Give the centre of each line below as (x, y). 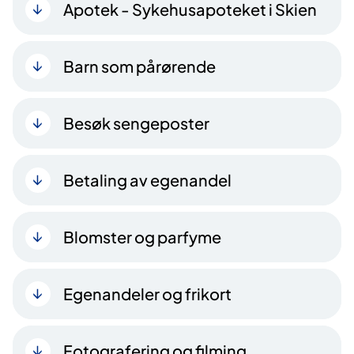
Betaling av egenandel (147, 179)
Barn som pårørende (139, 66)
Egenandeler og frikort (147, 293)
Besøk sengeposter (136, 122)
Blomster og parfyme (142, 236)
